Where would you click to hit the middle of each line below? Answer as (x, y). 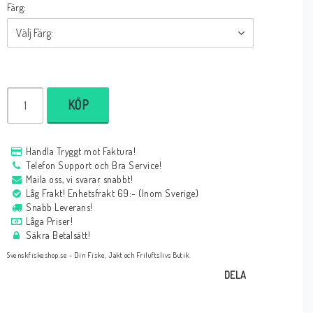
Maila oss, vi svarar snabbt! (80, 180)
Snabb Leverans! (59, 208)
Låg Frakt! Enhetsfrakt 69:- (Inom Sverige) (112, 194)
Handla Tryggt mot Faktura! (81, 152)
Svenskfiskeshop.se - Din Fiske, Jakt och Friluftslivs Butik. (99, 255)
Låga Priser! (50, 221)
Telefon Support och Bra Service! (94, 166)
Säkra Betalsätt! (58, 235)
